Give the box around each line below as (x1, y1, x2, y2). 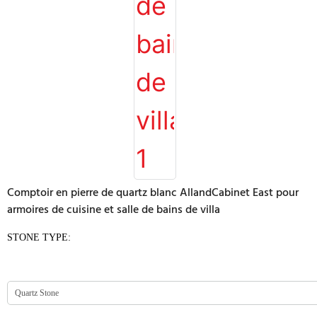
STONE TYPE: (7, 232, 71, 243)
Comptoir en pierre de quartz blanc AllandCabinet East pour (7, 184, 299, 202)
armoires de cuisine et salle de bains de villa (7, 201, 220, 219)
